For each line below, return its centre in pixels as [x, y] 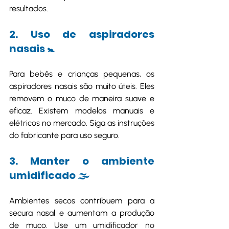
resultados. [29, 8]
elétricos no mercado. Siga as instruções [82, 123]
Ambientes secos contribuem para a [82, 201]
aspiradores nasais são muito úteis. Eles [82, 86]
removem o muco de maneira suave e [82, 98]
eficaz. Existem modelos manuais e [82, 111]
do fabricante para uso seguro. [64, 135]
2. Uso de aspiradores [82, 34]
